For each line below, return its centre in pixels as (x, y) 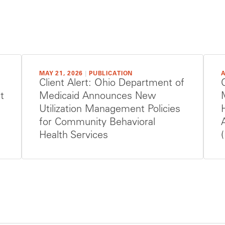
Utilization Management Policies (110, 110)
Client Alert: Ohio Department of (112, 84)
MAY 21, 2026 (61, 74)
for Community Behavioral (97, 123)
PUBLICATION (111, 74)
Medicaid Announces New (98, 97)
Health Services (74, 136)
